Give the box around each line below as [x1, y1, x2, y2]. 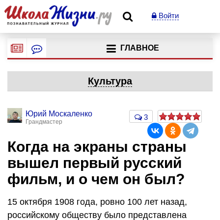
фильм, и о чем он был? [7, 171, 185, 187]
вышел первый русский [7, 155, 182, 171]
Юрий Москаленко [26, 110, 92, 118]
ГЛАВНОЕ [120, 44, 159, 53]
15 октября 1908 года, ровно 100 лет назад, [7, 196, 187, 207]
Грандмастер [26, 118, 62, 125]
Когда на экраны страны [7, 138, 187, 155]
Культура [88, 76, 132, 86]
